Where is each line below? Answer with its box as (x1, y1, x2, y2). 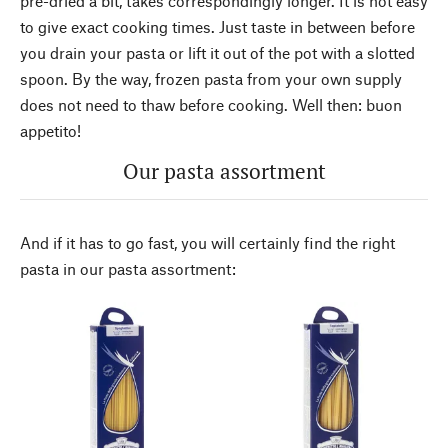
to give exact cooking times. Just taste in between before (20, 16, 415, 36)
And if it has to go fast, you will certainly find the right (20, 232, 395, 252)
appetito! (20, 120, 81, 140)
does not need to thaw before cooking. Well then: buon (20, 94, 402, 114)
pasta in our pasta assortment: (20, 258, 236, 278)
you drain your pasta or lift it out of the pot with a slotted (20, 42, 415, 62)
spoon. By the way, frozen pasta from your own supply (20, 68, 402, 88)
